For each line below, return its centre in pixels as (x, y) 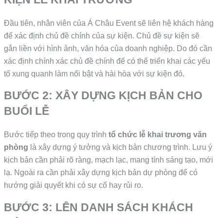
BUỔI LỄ (27, 111)
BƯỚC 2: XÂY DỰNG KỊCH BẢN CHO (103, 96)
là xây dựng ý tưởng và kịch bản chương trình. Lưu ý (120, 147)
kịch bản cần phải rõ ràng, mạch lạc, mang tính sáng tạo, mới (109, 160)
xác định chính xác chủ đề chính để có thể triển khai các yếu (107, 61)
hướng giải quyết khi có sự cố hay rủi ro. (76, 185)
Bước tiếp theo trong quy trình (56, 135)
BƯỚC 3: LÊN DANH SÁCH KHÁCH (99, 207)
